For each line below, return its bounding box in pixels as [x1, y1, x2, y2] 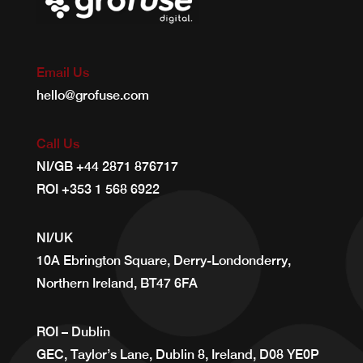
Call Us [36, 136, 79, 152]
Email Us [36, 65, 89, 81]
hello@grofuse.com [36, 88, 149, 104]
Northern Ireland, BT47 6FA [36, 275, 198, 292]
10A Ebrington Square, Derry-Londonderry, [36, 253, 291, 269]
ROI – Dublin [36, 324, 110, 340]
